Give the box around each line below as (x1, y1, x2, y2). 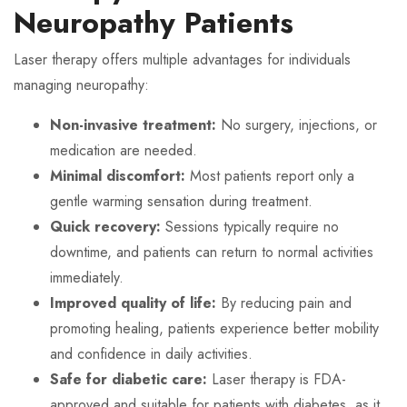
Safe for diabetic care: (50, 369, 207, 390)
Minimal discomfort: (50, 165, 185, 186)
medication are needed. (50, 140, 197, 161)
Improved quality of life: (50, 293, 216, 313)
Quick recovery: (50, 216, 161, 237)
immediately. (50, 267, 124, 288)
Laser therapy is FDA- (207, 369, 346, 390)
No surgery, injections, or (216, 114, 377, 135)
